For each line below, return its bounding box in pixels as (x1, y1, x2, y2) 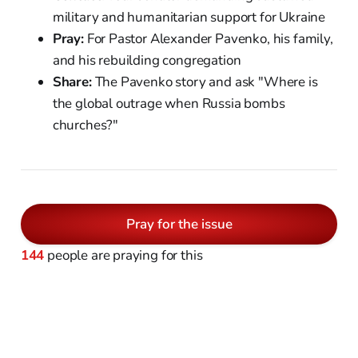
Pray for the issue (125, 214, 233, 233)
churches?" (52, 115, 119, 134)
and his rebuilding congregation (52, 50, 241, 70)
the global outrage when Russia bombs (52, 93, 285, 113)
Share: (52, 72, 92, 91)
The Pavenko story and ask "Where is (91, 72, 318, 91)
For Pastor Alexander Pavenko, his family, (83, 29, 333, 48)
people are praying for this (44, 245, 203, 265)
